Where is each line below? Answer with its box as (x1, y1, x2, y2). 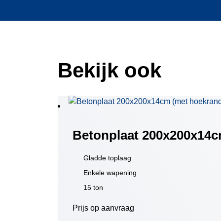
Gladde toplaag (83, 154, 131, 162)
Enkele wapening (83, 169, 137, 177)
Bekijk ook (58, 59, 161, 82)
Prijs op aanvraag (73, 204, 134, 212)
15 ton (83, 184, 103, 191)
